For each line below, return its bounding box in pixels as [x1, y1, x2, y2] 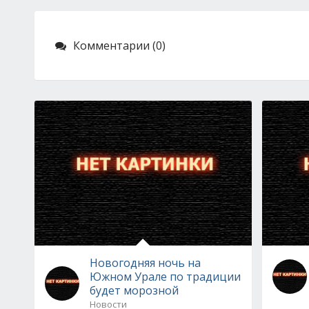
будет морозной [90, 282, 179, 298]
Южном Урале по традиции [90, 268, 241, 284]
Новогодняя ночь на [90, 255, 201, 270]
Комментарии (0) [73, 38, 166, 53]
